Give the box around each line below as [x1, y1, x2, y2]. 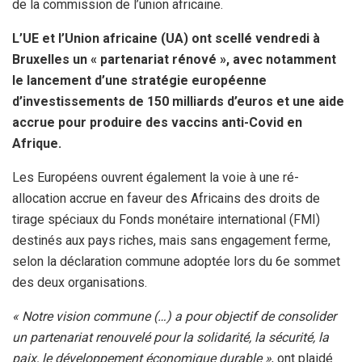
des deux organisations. [12, 274, 147, 290]
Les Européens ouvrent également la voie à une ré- [12, 169, 299, 185]
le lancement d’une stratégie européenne [12, 72, 267, 88]
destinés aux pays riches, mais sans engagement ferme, [12, 232, 330, 248]
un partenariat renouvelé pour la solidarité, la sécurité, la [12, 329, 329, 345]
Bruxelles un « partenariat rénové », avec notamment [12, 51, 336, 67]
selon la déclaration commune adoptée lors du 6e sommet [12, 253, 340, 269]
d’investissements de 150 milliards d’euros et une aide [12, 93, 344, 109]
